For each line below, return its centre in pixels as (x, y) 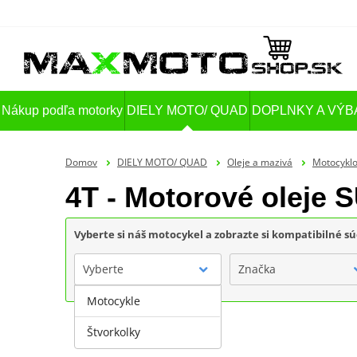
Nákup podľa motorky (63, 111)
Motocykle (114, 300)
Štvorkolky (114, 331)
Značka (257, 269)
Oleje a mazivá (259, 162)
